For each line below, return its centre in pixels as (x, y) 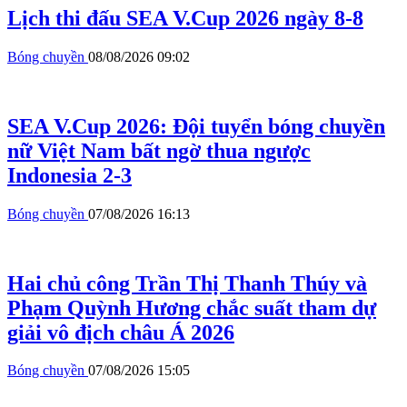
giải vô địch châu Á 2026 (121, 332)
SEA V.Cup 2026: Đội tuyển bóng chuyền (196, 126)
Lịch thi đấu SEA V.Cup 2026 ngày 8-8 (185, 18)
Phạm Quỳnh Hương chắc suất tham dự (192, 308)
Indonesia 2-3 (69, 175)
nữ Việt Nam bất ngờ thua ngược (159, 150)
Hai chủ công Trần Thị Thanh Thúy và (187, 283)
